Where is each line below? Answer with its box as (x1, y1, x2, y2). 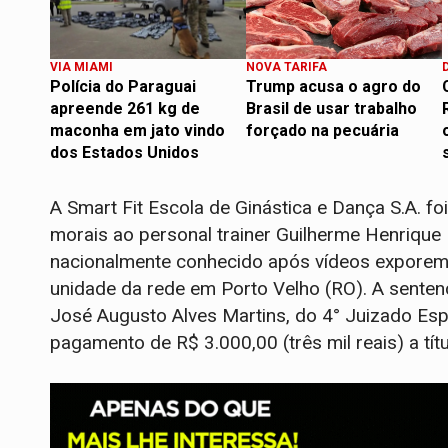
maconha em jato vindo (50, 120, 225, 140)
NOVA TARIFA (246, 59, 327, 74)
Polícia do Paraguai (50, 76, 196, 96)
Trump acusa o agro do (246, 76, 421, 96)
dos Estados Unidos (50, 142, 199, 162)
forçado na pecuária (246, 120, 399, 140)
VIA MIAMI (50, 59, 113, 74)
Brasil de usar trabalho (246, 98, 417, 118)
